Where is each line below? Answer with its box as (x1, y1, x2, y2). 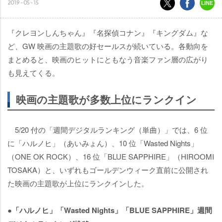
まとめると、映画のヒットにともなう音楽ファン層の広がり (7, 54, 208, 64)
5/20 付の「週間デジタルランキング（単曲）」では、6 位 (7, 124, 208, 135)
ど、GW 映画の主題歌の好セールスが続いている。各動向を (7, 41, 208, 51)
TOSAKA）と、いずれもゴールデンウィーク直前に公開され (7, 165, 208, 175)
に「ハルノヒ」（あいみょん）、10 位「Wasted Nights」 (7, 138, 198, 148)
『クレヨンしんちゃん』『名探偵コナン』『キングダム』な (7, 27, 208, 38)
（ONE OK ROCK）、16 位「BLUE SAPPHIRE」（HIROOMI (7, 151, 214, 162)
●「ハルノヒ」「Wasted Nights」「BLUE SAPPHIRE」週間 (7, 205, 212, 216)
